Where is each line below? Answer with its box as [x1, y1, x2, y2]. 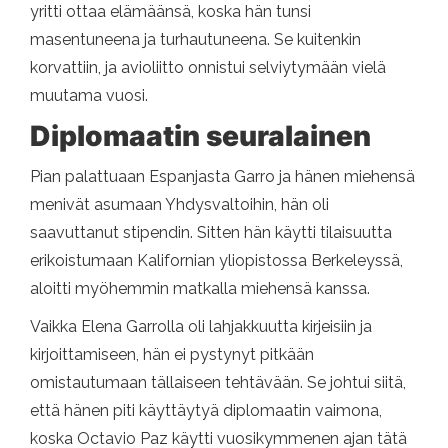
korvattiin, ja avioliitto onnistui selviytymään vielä [30, 58, 386, 78]
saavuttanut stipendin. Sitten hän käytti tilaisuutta [30, 223, 392, 243]
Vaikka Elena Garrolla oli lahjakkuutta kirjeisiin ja [30, 317, 372, 337]
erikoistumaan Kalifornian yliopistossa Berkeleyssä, [30, 251, 403, 271]
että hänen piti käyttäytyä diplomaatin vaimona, [30, 401, 382, 421]
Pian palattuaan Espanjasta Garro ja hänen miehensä [30, 167, 415, 187]
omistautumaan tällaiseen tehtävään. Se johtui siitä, [30, 373, 406, 393]
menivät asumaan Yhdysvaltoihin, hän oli [30, 195, 329, 215]
